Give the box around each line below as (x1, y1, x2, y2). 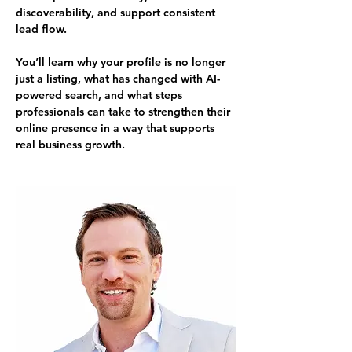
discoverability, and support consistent (16, 5, 218, 20)
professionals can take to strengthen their (16, 104, 233, 119)
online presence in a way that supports (16, 120, 218, 135)
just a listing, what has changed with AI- (16, 71, 220, 86)
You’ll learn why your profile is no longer (16, 54, 229, 69)
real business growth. (16, 137, 125, 152)
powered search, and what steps (16, 87, 185, 102)
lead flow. (16, 21, 67, 36)
